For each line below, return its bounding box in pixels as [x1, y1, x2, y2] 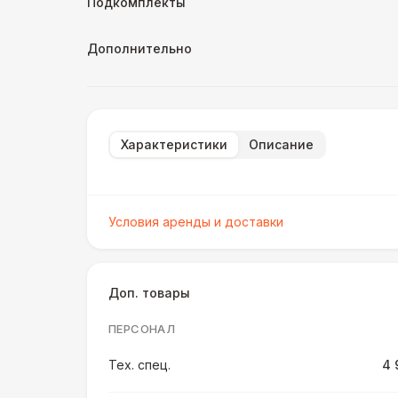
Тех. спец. [108, 357, 171, 372]
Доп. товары [108, 285, 190, 300]
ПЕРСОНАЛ [108, 322, 176, 336]
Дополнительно [87, 41, 192, 56]
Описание [249, 137, 314, 152]
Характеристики [121, 137, 227, 152]
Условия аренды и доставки [108, 214, 283, 229]
